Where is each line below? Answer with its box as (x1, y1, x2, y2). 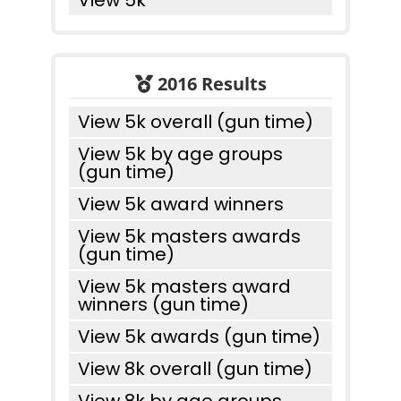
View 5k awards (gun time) (78, 324, 320, 349)
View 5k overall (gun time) (78, 109, 313, 134)
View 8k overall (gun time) (78, 356, 312, 381)
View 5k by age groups (78, 141, 283, 166)
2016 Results (152, 72, 267, 96)
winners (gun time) (78, 292, 249, 317)
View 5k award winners (78, 192, 284, 217)
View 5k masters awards (78, 224, 301, 249)
